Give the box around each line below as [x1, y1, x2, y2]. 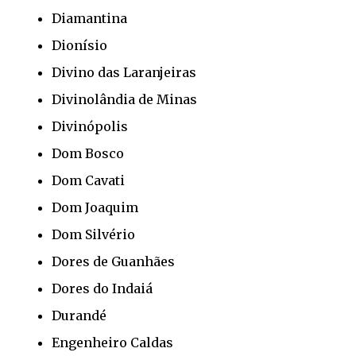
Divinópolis [52, 118, 128, 134]
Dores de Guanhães [52, 253, 175, 269]
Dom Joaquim [52, 199, 138, 215]
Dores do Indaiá [52, 280, 153, 296]
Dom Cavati [52, 172, 125, 188]
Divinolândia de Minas [52, 91, 197, 107]
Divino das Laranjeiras [52, 64, 196, 80]
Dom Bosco [52, 145, 124, 161]
